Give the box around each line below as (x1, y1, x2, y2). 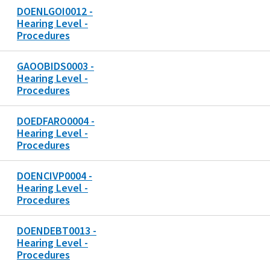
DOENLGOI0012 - (17, 4, 93, 19)
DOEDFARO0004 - (17, 114, 95, 128)
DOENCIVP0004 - (17, 169, 92, 183)
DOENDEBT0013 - (17, 224, 96, 238)
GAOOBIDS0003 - (17, 59, 94, 74)
